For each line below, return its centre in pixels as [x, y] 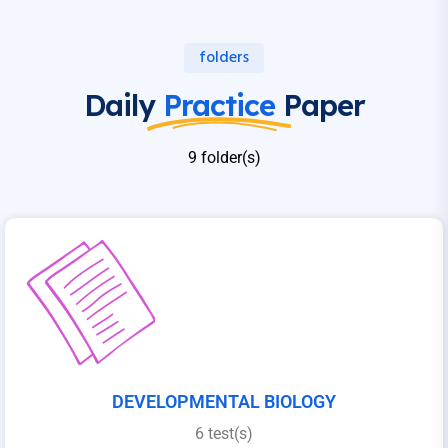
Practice [218, 105]
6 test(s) [224, 434]
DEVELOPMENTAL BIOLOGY [224, 402]
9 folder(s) [224, 158]
